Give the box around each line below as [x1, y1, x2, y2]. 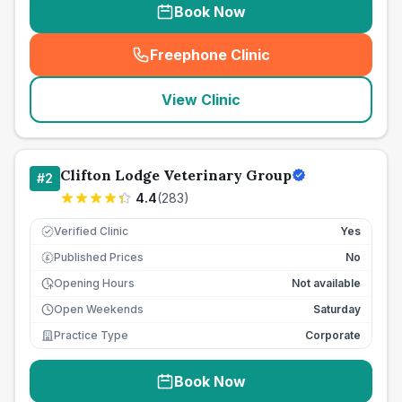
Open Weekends [54, 302, 144, 316]
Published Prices [54, 250, 144, 264]
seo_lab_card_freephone [205, 55, 384, 74]
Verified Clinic [54, 224, 128, 238]
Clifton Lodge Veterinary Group [60, 166, 292, 184]
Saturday [313, 302, 361, 316]
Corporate [305, 328, 361, 342]
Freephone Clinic [150, 46, 270, 64]
